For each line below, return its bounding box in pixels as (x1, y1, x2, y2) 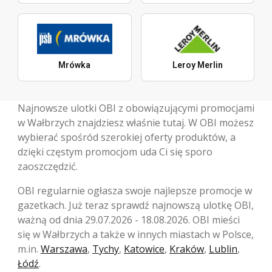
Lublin (209, 242, 237, 256)
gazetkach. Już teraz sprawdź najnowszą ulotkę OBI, (18, 199, 254, 212)
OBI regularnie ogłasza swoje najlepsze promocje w (18, 184, 252, 198)
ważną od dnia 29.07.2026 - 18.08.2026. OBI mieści (18, 213, 240, 227)
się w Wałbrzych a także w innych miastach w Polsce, (18, 228, 254, 242)
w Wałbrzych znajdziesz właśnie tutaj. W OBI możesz (18, 116, 254, 130)
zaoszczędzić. (18, 160, 78, 174)
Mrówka (58, 60, 91, 70)
